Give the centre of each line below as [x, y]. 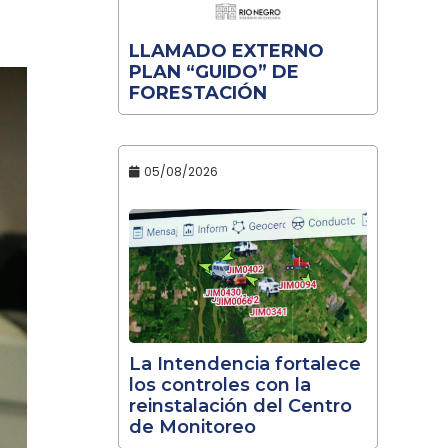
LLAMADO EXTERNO [226, 51]
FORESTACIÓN [197, 93]
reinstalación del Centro [240, 406]
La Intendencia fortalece [244, 364]
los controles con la [219, 385]
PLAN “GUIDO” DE [213, 72]
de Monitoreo [192, 427]
